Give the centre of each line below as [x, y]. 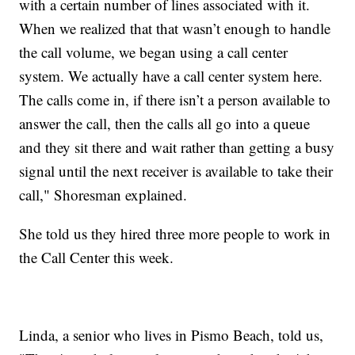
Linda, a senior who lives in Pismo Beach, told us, [172, 334]
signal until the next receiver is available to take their [176, 170]
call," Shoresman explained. [103, 194]
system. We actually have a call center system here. [171, 75]
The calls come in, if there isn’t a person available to [175, 99]
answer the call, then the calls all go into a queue [165, 123]
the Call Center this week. [97, 257]
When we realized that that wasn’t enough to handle [175, 28]
